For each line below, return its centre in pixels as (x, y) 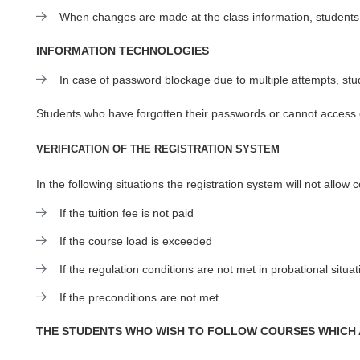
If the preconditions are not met (139, 297)
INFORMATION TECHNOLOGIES (124, 51)
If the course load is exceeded (136, 241)
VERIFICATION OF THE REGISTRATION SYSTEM (158, 149)
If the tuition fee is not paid (127, 213)
